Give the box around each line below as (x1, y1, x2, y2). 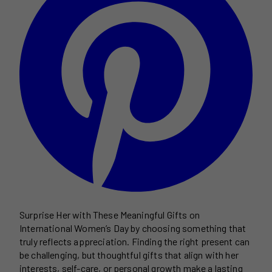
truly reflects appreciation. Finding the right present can (19, 235, 250, 247)
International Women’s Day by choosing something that (19, 222, 246, 234)
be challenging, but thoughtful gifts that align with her (19, 248, 239, 260)
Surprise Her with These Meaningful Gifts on (19, 208, 200, 220)
